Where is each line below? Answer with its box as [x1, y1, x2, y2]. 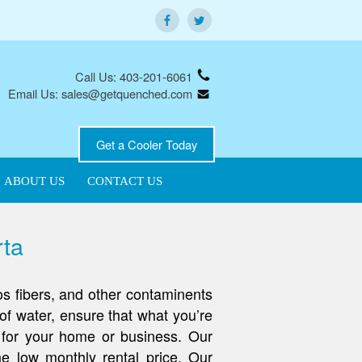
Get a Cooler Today [96, 136, 197, 153]
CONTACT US [87, 175, 162, 187]
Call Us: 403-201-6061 [75, 68, 192, 85]
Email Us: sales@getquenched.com [8, 85, 192, 102]
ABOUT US [4, 175, 65, 187]
